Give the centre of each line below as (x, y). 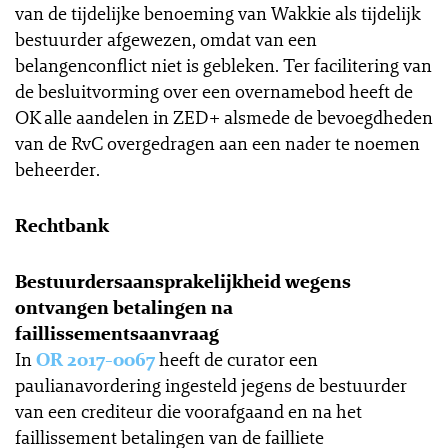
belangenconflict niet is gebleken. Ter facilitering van (223, 65)
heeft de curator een (236, 359)
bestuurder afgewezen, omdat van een (166, 39)
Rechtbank (62, 225)
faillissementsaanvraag (117, 333)
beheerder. (57, 169)
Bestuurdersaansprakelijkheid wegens (183, 281)
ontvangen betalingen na (124, 307)
